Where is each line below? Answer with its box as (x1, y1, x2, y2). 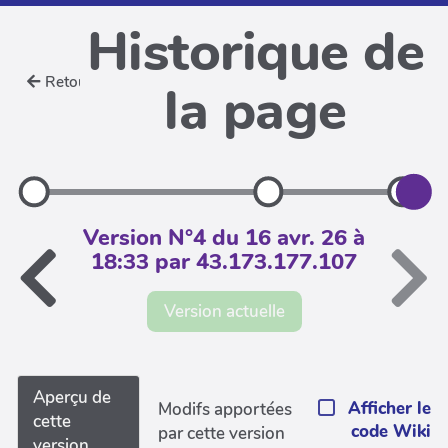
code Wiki (351, 420, 431, 443)
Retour (45, 72, 94, 92)
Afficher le (348, 397, 431, 420)
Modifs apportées (158, 397, 293, 421)
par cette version (158, 421, 286, 445)
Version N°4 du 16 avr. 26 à (83, 223, 365, 253)
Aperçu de (33, 385, 111, 409)
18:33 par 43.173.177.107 (91, 247, 357, 277)
